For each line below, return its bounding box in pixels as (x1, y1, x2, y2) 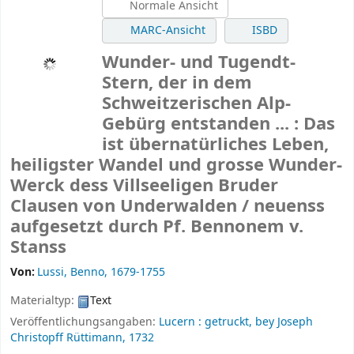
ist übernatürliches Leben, (102, 132, 329, 158)
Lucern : (159, 314, 201, 331)
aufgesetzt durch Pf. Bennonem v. (10, 214, 303, 240)
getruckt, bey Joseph (205, 314, 313, 331)
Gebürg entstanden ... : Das (102, 111, 335, 137)
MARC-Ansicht (126, 22, 205, 39)
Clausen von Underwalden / (10, 194, 254, 220)
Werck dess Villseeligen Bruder (10, 173, 278, 199)
